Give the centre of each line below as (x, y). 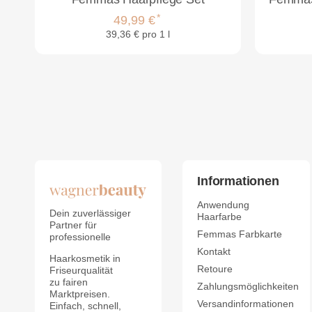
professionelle (80, 237)
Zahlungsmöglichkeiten (248, 286)
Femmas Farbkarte (240, 234)
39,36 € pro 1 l (138, 35)
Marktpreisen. (79, 294)
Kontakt (214, 251)
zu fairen (68, 282)
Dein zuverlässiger (90, 214)
